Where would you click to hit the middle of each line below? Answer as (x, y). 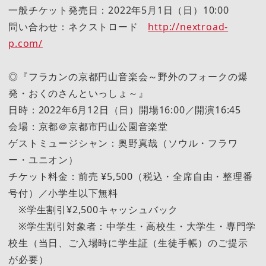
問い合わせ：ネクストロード (78, 26)
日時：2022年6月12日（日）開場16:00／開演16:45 (125, 110)
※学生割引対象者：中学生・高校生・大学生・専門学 (132, 226)
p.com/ (26, 43)
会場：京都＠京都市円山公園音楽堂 (88, 126)
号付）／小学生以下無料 (63, 193)
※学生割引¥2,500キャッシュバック (94, 209)
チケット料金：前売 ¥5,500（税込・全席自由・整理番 (131, 176)
